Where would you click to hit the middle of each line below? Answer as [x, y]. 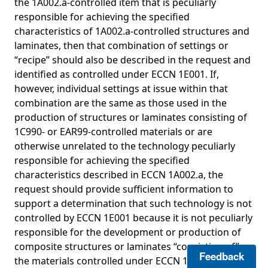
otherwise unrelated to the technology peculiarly [125, 146]
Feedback [222, 256]
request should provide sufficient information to [124, 189]
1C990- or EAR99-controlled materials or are [113, 132]
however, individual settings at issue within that [121, 89]
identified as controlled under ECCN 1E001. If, [117, 74]
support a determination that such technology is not [133, 203]
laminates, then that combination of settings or [121, 45]
